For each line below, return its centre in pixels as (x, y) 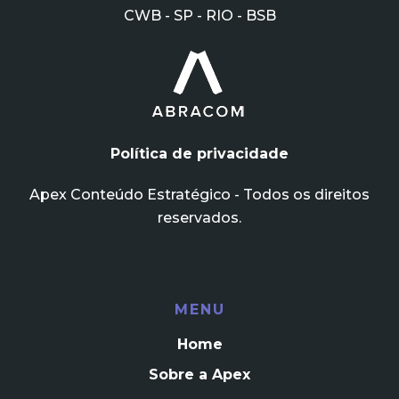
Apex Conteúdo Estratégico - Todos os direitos (199, 195)
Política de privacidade (199, 154)
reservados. (199, 218)
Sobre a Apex (199, 375)
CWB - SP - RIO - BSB (199, 16)
